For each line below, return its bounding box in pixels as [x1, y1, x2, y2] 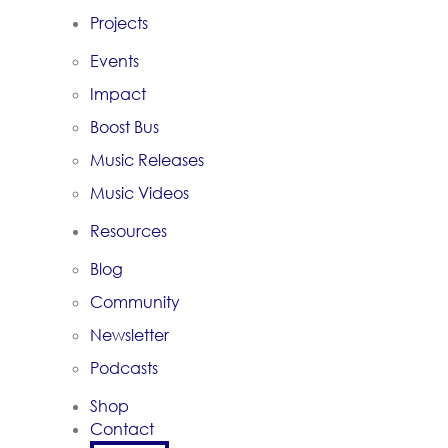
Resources [90, 221, 167, 241]
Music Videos [90, 183, 189, 203]
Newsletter [90, 325, 169, 345]
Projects [90, 13, 148, 33]
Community [90, 292, 180, 312]
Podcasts [90, 358, 158, 378]
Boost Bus [90, 117, 159, 137]
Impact [90, 84, 146, 104]
